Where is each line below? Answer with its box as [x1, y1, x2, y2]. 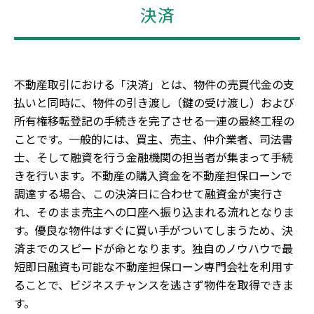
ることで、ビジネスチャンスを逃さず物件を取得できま [14, 276, 294, 293]
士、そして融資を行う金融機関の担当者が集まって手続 [14, 149, 293, 165]
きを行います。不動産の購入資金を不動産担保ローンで [14, 167, 292, 184]
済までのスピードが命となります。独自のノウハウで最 [14, 240, 293, 257]
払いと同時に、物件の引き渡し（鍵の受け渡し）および [14, 94, 294, 111]
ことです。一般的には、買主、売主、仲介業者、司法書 [14, 130, 293, 147]
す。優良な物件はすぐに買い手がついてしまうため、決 [14, 221, 293, 238]
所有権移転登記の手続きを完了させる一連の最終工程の [14, 112, 294, 129]
